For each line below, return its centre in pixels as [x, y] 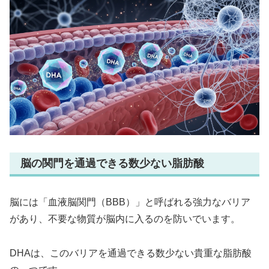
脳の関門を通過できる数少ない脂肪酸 [112, 163]
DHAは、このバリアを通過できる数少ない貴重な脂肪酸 [131, 253]
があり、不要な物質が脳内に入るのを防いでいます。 [125, 219]
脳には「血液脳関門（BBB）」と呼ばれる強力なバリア [130, 202]
